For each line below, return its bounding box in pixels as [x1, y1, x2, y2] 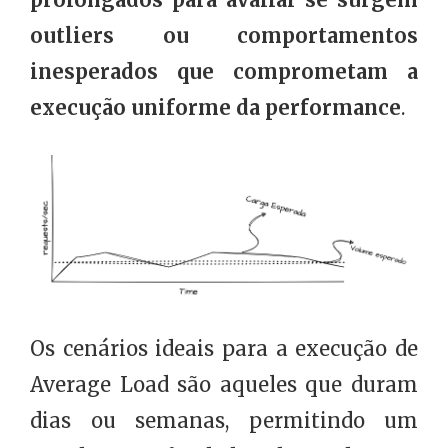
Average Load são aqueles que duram [30, 371, 418, 397]
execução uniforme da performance [30, 94, 401, 120]
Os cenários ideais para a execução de [30, 335, 418, 361]
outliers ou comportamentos [30, 22, 418, 48]
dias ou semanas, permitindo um [30, 407, 418, 433]
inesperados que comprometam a [30, 58, 418, 84]
